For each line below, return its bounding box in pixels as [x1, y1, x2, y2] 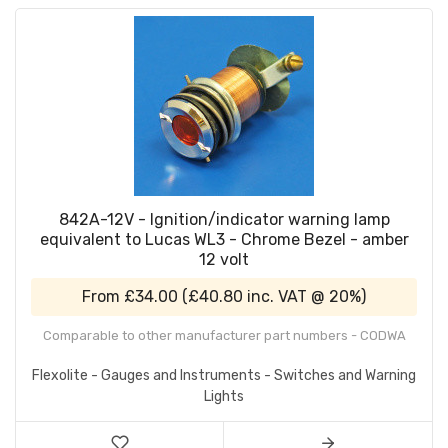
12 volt [199, 250, 249, 270]
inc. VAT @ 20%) [243, 287, 366, 307]
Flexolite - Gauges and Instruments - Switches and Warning [32, 367, 416, 385]
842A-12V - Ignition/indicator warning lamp [58, 210, 390, 230]
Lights [204, 388, 244, 406]
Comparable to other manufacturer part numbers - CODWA [42, 328, 406, 344]
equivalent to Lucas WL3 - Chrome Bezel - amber [39, 230, 409, 250]
